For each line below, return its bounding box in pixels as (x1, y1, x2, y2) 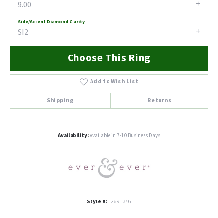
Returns (147, 96, 172, 105)
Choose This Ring (67, 51, 151, 66)
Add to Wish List (90, 77, 139, 86)
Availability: (58, 132, 89, 140)
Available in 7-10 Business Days (90, 132, 160, 140)
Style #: (87, 198, 107, 206)
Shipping (46, 96, 74, 105)
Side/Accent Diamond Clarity (18, 18, 85, 25)
